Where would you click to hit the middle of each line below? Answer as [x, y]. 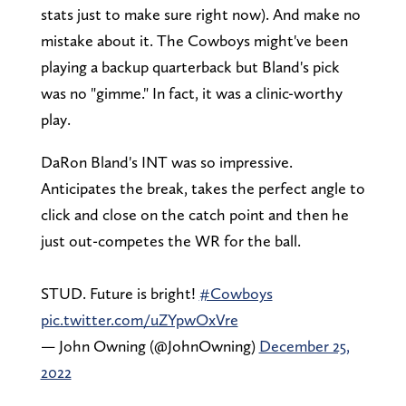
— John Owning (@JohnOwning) [150, 346]
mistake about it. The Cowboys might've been [194, 41]
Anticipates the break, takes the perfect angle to [203, 188]
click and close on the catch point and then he [194, 215]
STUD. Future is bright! [120, 294]
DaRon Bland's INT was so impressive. [166, 162]
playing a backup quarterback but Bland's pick [190, 67]
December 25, [304, 346]
